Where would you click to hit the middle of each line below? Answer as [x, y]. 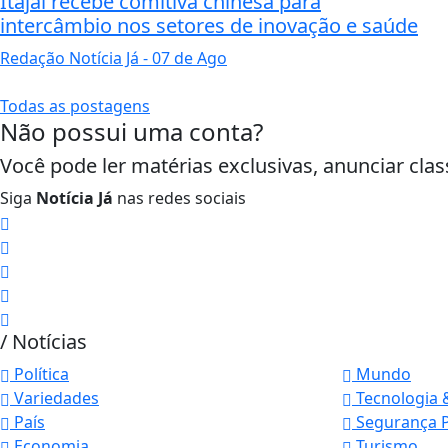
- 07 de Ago [183, 58]
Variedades [54, 398]
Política [39, 374]
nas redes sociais [179, 198]
